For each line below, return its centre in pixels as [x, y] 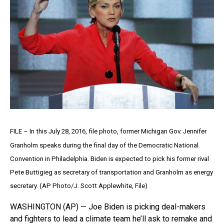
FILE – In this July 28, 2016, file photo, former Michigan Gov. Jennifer [108, 131]
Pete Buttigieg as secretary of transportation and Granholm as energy [111, 172]
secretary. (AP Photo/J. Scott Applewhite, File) [79, 186]
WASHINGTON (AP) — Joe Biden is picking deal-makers [108, 207]
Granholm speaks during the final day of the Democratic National [104, 145]
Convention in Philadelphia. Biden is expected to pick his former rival [109, 159]
